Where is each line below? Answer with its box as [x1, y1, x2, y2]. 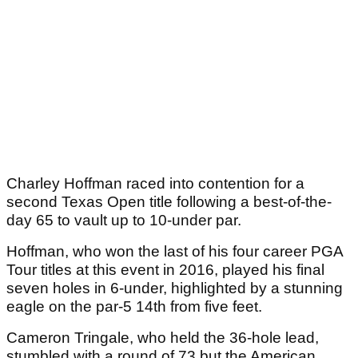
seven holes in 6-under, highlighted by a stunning [6, 280, 343, 297]
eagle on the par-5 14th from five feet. [6, 298, 266, 316]
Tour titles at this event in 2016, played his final [6, 261, 324, 279]
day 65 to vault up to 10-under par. [6, 212, 241, 229]
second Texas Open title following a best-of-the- [6, 193, 332, 211]
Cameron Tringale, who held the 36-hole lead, [6, 329, 319, 347]
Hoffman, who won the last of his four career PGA [6, 243, 343, 261]
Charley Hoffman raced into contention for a [6, 175, 304, 193]
